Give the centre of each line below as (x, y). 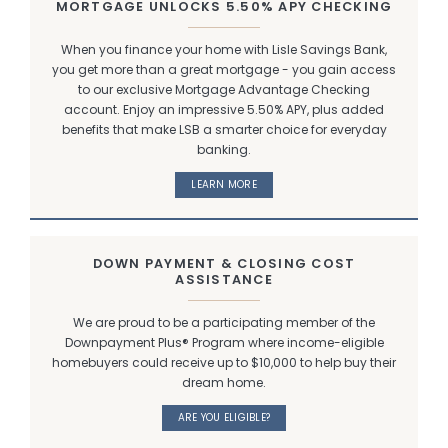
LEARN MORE (224, 185)
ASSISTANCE (224, 280)
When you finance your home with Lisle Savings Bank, (224, 50)
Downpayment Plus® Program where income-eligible (224, 343)
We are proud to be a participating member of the (224, 323)
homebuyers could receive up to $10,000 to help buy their (224, 363)
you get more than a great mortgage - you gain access (224, 70)
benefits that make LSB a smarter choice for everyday (224, 130)
